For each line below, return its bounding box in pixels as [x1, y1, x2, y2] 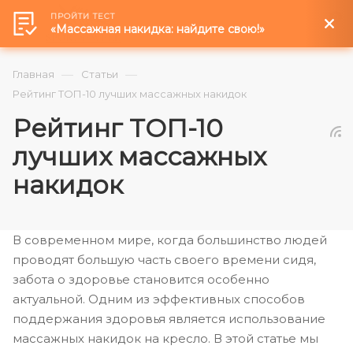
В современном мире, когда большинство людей [13, 232, 327, 247]
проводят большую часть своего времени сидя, [13, 252, 316, 267]
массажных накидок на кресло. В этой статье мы [13, 331, 318, 346]
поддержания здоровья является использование [13, 311, 325, 326]
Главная [13, 68, 54, 80]
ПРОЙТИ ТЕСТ [50, 11, 115, 21]
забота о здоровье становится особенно [13, 272, 269, 287]
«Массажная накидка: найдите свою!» [50, 22, 265, 36]
